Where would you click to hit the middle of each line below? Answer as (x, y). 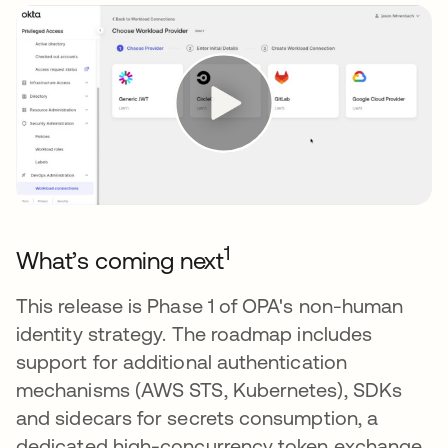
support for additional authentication (181, 361)
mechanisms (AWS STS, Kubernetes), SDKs (209, 389)
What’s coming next (120, 260)
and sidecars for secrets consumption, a (197, 417)
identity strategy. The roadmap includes (194, 333)
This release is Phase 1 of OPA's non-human (210, 305)
